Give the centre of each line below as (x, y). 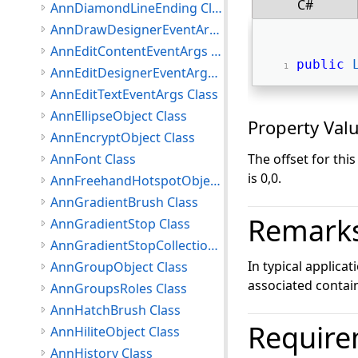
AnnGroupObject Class (119, 267)
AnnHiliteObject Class (115, 332)
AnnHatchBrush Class (115, 310)
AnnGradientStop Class (120, 224)
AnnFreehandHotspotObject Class (215, 181)
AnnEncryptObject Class (123, 137)
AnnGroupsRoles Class (119, 288)
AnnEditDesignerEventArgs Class (213, 73)
